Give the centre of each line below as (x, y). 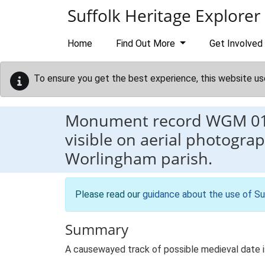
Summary (97, 229)
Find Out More (147, 43)
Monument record (135, 120)
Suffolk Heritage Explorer (164, 15)
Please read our (109, 194)
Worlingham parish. (139, 158)
